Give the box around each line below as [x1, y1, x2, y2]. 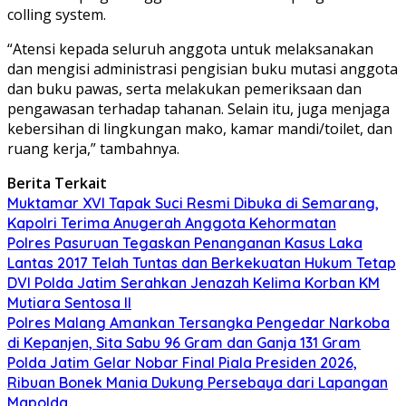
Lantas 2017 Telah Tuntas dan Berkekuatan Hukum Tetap [7, 253, 396, 272]
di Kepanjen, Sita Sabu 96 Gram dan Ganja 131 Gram [7, 333, 361, 352]
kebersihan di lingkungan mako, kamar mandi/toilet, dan [7, 118, 392, 139]
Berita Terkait [7, 172, 107, 193]
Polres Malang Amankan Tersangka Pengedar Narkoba [7, 313, 390, 332]
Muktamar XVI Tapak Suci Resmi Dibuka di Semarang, [7, 193, 379, 212]
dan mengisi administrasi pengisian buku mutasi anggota [7, 58, 398, 79]
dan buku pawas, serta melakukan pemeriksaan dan [7, 78, 362, 99]
